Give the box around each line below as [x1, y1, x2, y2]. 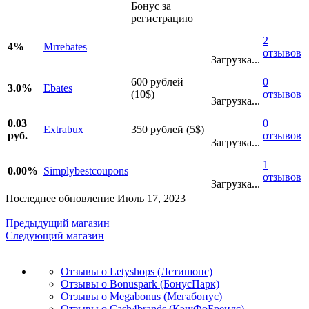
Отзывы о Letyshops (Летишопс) [61, 265, 212, 277]
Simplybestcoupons [43, 164, 128, 177]
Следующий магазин [6, 229, 104, 241]
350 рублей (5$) [131, 123, 204, 135]
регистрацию [131, 12, 193, 24]
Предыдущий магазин [6, 217, 110, 229]
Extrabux [43, 123, 83, 135]
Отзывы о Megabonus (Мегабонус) [61, 290, 222, 302]
